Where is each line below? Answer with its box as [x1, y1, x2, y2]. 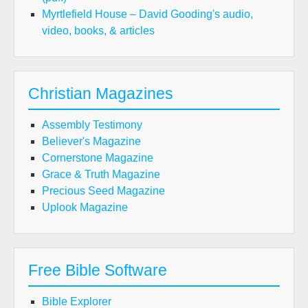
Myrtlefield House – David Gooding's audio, [42, 8, 253, 20]
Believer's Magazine [42, 135, 141, 147]
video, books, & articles [42, 25, 155, 36]
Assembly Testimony [42, 119, 142, 131]
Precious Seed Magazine [42, 185, 165, 197]
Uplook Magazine [42, 201, 128, 213]
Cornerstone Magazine [42, 152, 153, 164]
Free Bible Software [28, 261, 167, 279]
